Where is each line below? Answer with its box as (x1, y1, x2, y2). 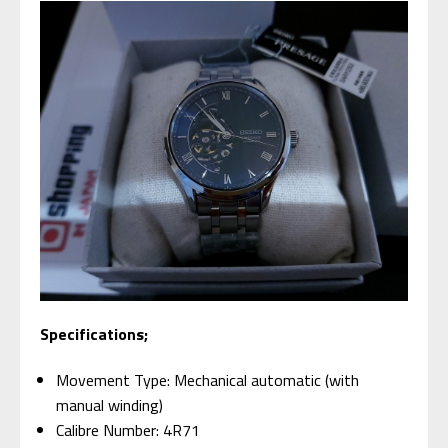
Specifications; (40, 322, 148, 347)
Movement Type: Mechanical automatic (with (56, 368, 360, 393)
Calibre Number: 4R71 (56, 418, 201, 443)
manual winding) (56, 393, 164, 418)
